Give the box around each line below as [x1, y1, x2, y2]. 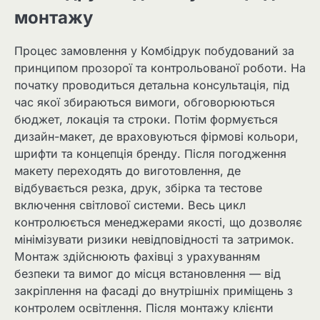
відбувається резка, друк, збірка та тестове [14, 180, 262, 195]
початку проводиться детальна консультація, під [14, 77, 289, 92]
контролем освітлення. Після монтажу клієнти [14, 300, 274, 315]
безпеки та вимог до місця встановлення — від [14, 266, 281, 281]
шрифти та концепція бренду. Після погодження [14, 146, 286, 161]
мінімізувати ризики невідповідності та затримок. [14, 231, 294, 246]
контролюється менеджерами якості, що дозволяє [14, 214, 302, 229]
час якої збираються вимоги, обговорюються [14, 94, 275, 109]
